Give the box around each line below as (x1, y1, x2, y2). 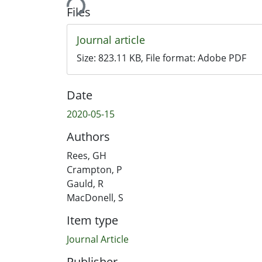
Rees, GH (67, 149, 106, 162)
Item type (67, 212, 118, 228)
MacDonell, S (67, 191, 123, 204)
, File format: (141, 51, 198, 64)
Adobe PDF (198, 51, 246, 64)
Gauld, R (67, 177, 104, 190)
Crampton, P (67, 163, 122, 176)
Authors (67, 128, 110, 144)
